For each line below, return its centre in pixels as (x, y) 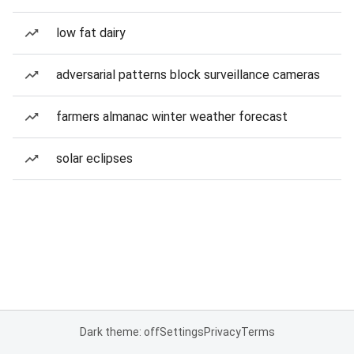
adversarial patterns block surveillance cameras (188, 75)
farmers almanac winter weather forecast (172, 117)
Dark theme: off (119, 332)
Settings (181, 332)
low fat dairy (91, 33)
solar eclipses (94, 158)
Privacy (222, 332)
